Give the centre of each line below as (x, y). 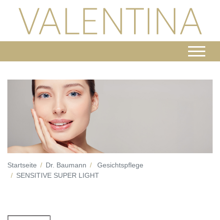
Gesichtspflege (120, 165)
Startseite (22, 165)
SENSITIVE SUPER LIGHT (58, 176)
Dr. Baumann (66, 165)
